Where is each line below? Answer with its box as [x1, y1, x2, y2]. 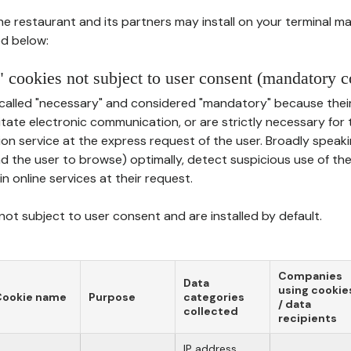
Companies [278, 269, 342, 283]
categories [183, 290, 244, 304]
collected [183, 304, 238, 318]
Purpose [89, 290, 136, 304]
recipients [278, 311, 337, 325]
